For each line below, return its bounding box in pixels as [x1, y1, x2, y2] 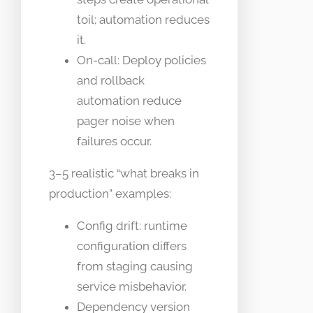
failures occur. [77, 134, 152, 149]
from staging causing [77, 259, 193, 274]
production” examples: [49, 187, 171, 201]
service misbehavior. [77, 279, 187, 294]
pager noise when [77, 114, 175, 129]
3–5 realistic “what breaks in [49, 166, 199, 181]
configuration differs [77, 239, 187, 254]
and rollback [77, 73, 145, 88]
